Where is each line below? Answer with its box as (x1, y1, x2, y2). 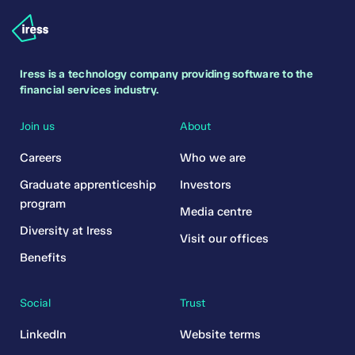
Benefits (20, 250, 67, 265)
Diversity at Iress (20, 223, 113, 239)
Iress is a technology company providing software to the (20, 67, 313, 82)
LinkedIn (20, 327, 67, 342)
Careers (20, 151, 62, 166)
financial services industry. (20, 83, 158, 97)
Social (20, 296, 51, 311)
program (20, 197, 66, 212)
